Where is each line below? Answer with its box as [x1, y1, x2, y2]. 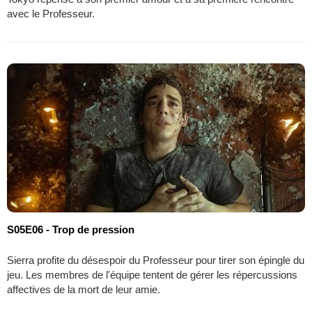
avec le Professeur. [7, 7, 95, 19]
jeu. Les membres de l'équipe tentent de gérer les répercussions [7, 268, 297, 281]
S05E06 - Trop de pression [7, 223, 134, 235]
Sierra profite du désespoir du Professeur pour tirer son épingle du [7, 253, 304, 266]
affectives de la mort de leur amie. [7, 283, 160, 295]
